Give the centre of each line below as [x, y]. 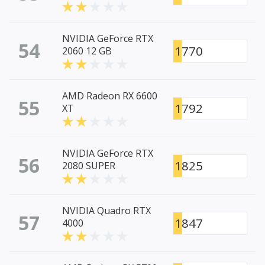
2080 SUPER [89, 166]
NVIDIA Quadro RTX [106, 211]
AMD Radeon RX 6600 [110, 96]
